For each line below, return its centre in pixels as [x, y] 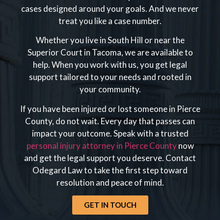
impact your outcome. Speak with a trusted [110, 133]
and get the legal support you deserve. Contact [110, 158]
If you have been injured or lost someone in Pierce [110, 109]
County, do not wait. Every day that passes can [110, 121]
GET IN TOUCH [110, 205]
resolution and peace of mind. [110, 182]
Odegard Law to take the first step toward [110, 170]
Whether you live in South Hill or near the [110, 40]
